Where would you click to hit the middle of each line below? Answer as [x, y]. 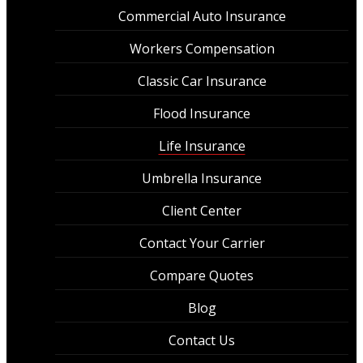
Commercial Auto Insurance [202, 16]
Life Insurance [202, 145]
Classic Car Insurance [202, 81]
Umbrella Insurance [202, 178]
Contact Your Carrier [202, 243]
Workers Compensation [202, 48]
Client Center [202, 210]
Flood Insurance [202, 113]
